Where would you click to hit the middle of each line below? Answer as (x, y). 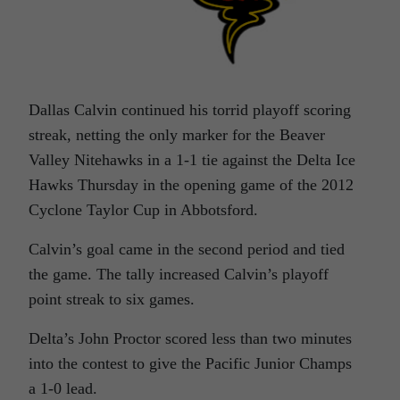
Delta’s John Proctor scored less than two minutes (190, 338)
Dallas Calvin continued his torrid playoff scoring (190, 109)
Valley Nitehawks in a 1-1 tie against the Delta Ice (192, 159)
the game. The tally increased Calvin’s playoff (179, 274)
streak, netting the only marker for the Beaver (177, 134)
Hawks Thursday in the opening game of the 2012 (191, 184)
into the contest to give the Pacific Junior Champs (190, 363)
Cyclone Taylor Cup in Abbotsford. (143, 209)
